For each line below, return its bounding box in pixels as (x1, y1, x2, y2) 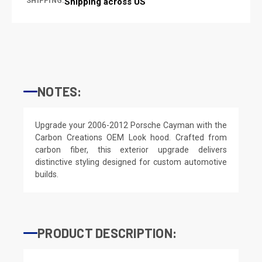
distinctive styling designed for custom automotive (35, 157, 227, 167)
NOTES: (37, 83, 82, 99)
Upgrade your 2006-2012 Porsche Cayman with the (35, 120, 227, 130)
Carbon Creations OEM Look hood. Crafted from (35, 132, 227, 142)
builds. (35, 169, 58, 179)
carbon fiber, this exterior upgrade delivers (35, 144, 227, 154)
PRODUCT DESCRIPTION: (37, 225, 177, 240)
